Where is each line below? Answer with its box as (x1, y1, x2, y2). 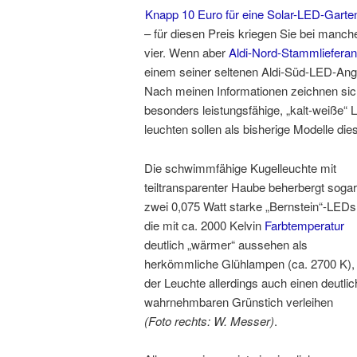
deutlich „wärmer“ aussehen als (144, 235, 308, 253)
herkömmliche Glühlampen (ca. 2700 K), (144, 254, 355, 272)
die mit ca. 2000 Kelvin (144, 216, 265, 233)
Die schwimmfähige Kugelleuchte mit (144, 159, 336, 176)
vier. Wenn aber (144, 44, 229, 61)
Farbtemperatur (265, 216, 344, 233)
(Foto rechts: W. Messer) (144, 312, 274, 329)
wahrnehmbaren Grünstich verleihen (144, 292, 333, 310)
